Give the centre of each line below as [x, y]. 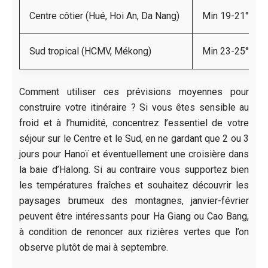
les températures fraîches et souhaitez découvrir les [134, 185]
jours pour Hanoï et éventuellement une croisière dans [134, 154]
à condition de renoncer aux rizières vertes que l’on [134, 232]
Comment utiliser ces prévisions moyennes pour [134, 92]
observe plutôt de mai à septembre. [94, 247]
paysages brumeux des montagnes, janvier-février [134, 200]
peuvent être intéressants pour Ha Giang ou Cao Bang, [134, 216]
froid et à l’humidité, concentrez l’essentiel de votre [134, 123]
